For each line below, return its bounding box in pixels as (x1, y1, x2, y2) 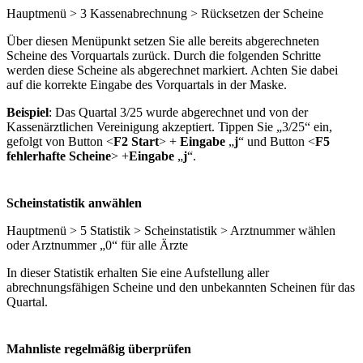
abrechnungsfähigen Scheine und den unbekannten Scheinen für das (6, 280, 355, 294)
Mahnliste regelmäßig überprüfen (6, 341, 191, 356)
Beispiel (6, 105, 49, 119)
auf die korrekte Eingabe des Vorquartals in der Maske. (6, 77, 287, 92)
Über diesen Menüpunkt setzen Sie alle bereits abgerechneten (6, 33, 319, 48)
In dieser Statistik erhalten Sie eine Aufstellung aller (6, 265, 269, 280)
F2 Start (113, 134, 159, 148)
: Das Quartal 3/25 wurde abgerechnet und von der (49, 105, 308, 119)
